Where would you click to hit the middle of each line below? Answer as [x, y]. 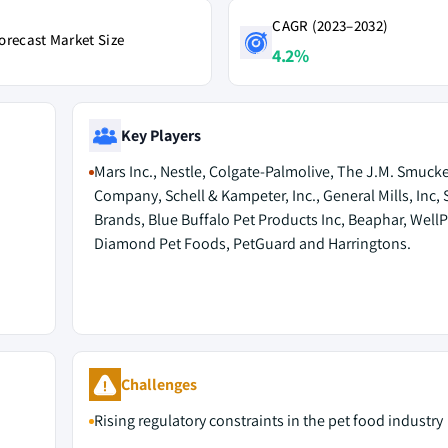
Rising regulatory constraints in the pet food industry [268, 420]
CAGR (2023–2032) [330, 25]
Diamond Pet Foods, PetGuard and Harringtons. [252, 243]
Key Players [160, 135]
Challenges [158, 384]
